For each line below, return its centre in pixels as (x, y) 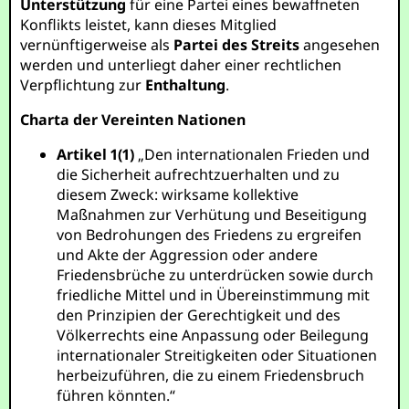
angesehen (340, 45)
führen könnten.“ (116, 395)
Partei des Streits (237, 45)
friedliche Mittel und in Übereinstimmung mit (214, 295)
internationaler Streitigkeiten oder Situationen (217, 355)
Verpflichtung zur (83, 85)
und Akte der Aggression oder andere (188, 255)
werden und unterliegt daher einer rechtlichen (181, 65)
